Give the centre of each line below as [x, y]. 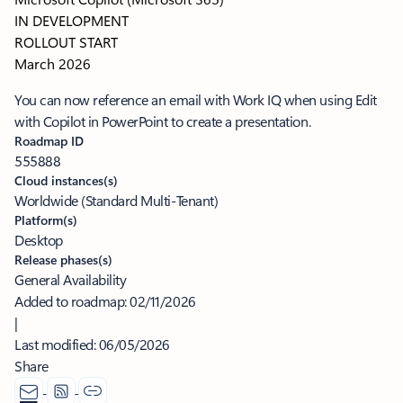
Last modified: [57, 345]
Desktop [39, 240]
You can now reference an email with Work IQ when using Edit [196, 100]
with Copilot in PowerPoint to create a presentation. [163, 121]
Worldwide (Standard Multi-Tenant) [116, 201]
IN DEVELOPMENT [72, 21]
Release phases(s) [63, 260]
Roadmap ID [49, 141]
